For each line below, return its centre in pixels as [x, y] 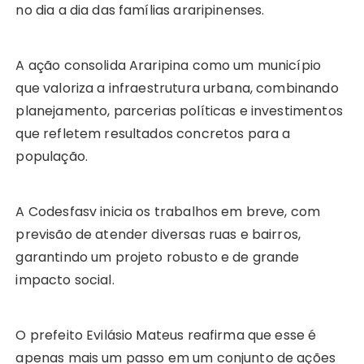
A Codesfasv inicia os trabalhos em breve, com [168, 211]
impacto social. [65, 279]
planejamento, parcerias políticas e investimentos [179, 110]
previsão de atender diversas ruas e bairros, [158, 234]
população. [52, 156]
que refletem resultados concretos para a [153, 133]
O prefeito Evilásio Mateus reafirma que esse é [166, 335]
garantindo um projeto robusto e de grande [158, 257]
